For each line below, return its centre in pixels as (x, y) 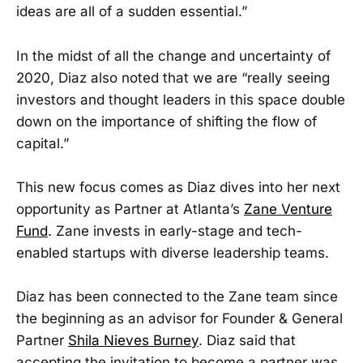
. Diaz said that (247, 340)
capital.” (43, 143)
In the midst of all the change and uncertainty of (173, 56)
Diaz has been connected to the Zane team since (177, 296)
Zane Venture (288, 209)
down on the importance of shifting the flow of (167, 121)
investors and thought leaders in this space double (181, 99)
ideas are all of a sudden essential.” (132, 12)
